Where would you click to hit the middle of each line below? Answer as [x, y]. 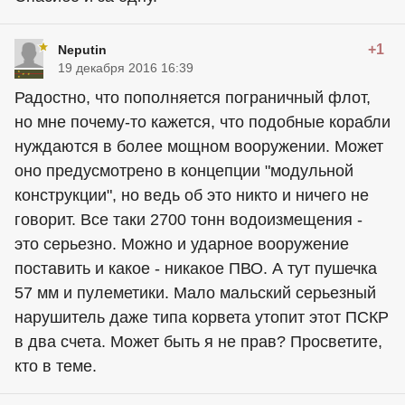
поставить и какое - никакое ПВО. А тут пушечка [196, 268]
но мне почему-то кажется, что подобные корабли [202, 122]
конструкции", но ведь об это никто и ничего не [192, 195]
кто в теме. [56, 366]
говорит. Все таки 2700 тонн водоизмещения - [188, 220]
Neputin [82, 50]
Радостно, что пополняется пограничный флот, [193, 98]
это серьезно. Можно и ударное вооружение [182, 244]
